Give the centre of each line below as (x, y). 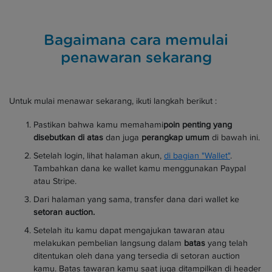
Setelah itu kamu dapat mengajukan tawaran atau (129, 230)
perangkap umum (175, 137)
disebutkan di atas (68, 137)
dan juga (122, 137)
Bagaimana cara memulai (136, 40)
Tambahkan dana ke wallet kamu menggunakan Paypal (140, 168)
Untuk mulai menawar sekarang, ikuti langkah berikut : (113, 101)
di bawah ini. (235, 137)
